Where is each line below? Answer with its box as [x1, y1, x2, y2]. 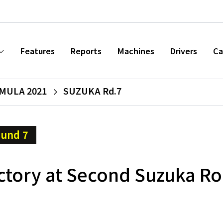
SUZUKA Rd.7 [63, 84, 121, 97]
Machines [117, 45, 154, 57]
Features [20, 45, 55, 57]
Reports [71, 45, 102, 57]
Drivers [170, 45, 197, 57]
